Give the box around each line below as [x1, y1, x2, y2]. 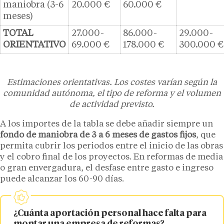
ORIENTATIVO [3, 40, 66, 50]
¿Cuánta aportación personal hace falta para [13, 209, 206, 218]
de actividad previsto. [69, 100, 154, 109]
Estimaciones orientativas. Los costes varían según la [7, 78, 217, 87]
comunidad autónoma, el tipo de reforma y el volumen [3, 89, 221, 98]
